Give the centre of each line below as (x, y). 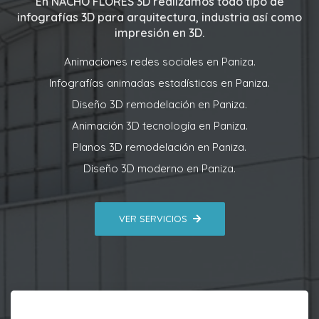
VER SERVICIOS (153, 218)
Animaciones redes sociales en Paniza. (159, 62)
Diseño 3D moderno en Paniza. (159, 169)
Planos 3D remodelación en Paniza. (159, 147)
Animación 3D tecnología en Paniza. (159, 126)
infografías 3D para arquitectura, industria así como (159, 17)
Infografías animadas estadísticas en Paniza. (159, 83)
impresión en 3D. (159, 33)
